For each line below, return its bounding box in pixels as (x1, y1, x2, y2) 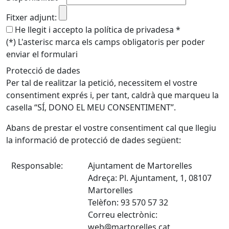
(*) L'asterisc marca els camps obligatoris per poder (6, 36, 205, 48)
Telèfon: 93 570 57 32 (88, 197, 168, 208)
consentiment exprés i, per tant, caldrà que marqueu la (6, 89, 219, 101)
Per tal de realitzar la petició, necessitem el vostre (6, 77, 197, 88)
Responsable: (11, 160, 65, 171)
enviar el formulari (6, 49, 78, 60)
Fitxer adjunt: (6, 12, 57, 23)
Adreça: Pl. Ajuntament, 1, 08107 (88, 172, 212, 184)
